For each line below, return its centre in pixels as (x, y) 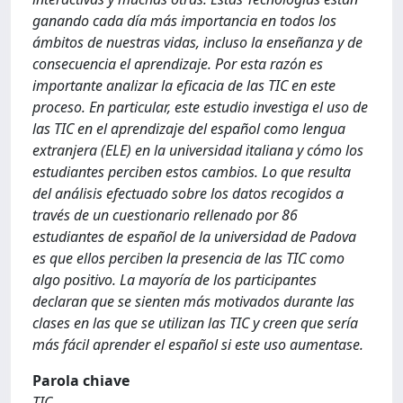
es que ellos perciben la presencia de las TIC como (188, 258)
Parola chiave (81, 381)
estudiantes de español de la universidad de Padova (194, 237)
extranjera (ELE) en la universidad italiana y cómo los (198, 150)
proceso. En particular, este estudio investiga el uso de (200, 107)
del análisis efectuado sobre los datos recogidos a (188, 193)
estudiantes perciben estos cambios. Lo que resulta (192, 172)
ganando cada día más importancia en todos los (184, 21)
